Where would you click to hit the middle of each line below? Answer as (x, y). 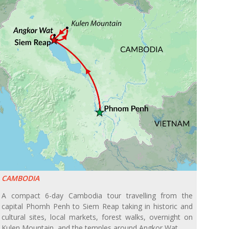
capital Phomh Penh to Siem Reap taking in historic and (97, 207)
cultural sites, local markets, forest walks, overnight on (97, 217)
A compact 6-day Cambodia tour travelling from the (97, 196)
